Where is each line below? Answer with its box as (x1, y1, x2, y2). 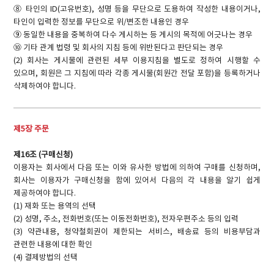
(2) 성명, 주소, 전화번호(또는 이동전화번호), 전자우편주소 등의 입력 (13, 214, 239, 224)
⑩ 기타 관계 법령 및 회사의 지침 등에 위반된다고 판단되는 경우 (13, 43, 224, 53)
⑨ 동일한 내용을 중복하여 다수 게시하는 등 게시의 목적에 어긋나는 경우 (13, 31, 253, 40)
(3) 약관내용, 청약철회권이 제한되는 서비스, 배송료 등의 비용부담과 (13, 227, 261, 237)
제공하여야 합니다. (13, 188, 76, 198)
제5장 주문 (13, 124, 50, 134)
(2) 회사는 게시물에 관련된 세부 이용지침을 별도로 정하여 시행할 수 (13, 56, 261, 66)
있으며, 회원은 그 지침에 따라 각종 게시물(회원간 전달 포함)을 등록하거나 (13, 69, 261, 79)
